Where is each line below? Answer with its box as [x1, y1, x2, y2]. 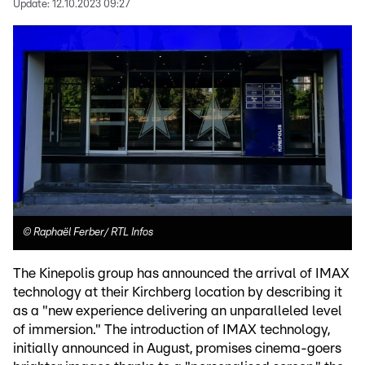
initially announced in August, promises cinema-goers [13, 341, 341, 355]
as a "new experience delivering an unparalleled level [13, 303, 342, 318]
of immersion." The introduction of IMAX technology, [13, 322, 330, 336]
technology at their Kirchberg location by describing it [13, 284, 342, 299]
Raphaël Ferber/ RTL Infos [33, 226, 153, 238]
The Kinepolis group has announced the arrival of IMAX [13, 266, 350, 280]
